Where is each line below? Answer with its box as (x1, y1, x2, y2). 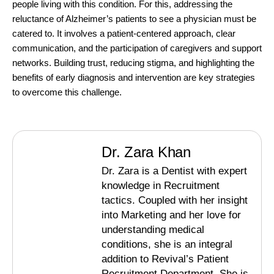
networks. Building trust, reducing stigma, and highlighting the (12, 57, 254, 68)
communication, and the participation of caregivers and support (12, 43, 262, 54)
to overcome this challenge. (12, 87, 122, 98)
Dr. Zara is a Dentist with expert (102, 165, 247, 177)
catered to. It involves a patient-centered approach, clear (12, 28, 235, 39)
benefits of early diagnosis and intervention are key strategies (12, 72, 255, 83)
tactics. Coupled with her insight (102, 194, 248, 207)
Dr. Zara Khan (102, 144, 191, 161)
